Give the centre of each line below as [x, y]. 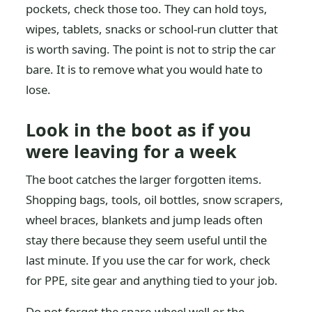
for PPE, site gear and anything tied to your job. [152, 280]
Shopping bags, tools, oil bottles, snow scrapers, [155, 200]
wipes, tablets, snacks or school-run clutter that [152, 29]
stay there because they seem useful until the [147, 240]
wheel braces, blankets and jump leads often [145, 220]
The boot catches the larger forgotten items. [144, 179]
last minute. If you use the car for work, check [148, 260]
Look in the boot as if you [139, 130]
